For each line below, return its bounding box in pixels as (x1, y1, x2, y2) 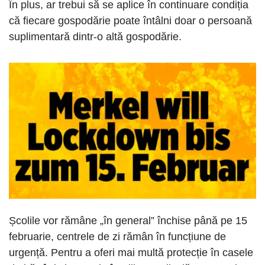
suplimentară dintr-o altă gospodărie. (9, 31, 182, 43)
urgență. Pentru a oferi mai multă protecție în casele (9, 247, 253, 259)
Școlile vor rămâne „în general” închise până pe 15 (9, 215, 247, 227)
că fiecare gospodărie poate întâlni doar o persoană (9, 15, 252, 27)
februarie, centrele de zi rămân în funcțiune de (9, 231, 226, 243)
